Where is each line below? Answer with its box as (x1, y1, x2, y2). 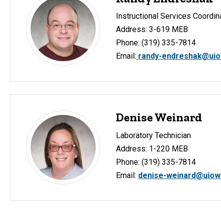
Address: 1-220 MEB (116, 144, 188, 153)
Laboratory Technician (116, 130, 191, 140)
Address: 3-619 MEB (116, 25, 190, 35)
